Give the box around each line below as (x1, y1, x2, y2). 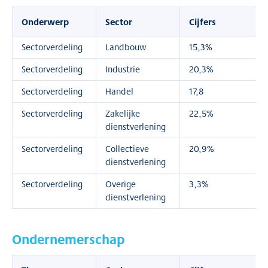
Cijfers (189, 15, 216, 28)
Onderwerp (22, 15, 69, 28)
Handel (105, 85, 133, 98)
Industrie (105, 63, 140, 75)
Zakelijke (105, 107, 140, 120)
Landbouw (105, 41, 147, 53)
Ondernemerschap (12, 229, 125, 249)
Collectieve (105, 142, 149, 155)
